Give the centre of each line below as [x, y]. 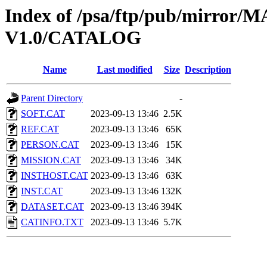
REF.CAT [40, 129]
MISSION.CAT [51, 160]
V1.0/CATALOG [73, 38]
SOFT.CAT [43, 114]
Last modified [125, 70]
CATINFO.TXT [52, 222]
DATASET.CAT [52, 207]
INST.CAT [42, 191]
